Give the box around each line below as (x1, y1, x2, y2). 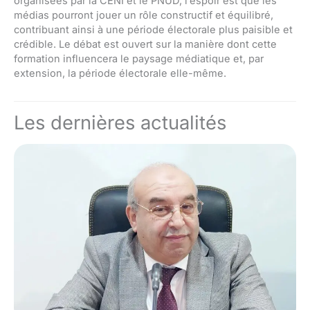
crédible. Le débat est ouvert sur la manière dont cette (14, 37, 277, 51)
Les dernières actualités (14, 111, 226, 134)
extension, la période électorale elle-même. (14, 66, 226, 80)
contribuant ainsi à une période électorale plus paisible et (14, 23, 293, 36)
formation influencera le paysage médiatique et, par (14, 52, 264, 65)
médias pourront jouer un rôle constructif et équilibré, (14, 8, 273, 21)
